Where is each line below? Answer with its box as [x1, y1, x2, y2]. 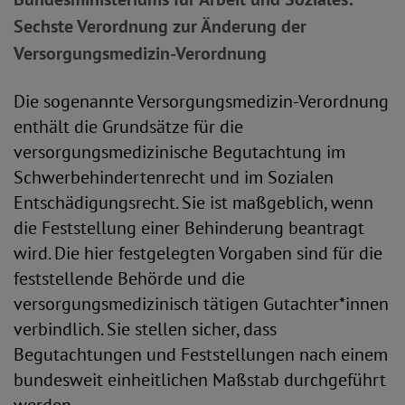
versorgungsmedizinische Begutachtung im [14, 140, 345, 164]
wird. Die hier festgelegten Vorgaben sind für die [14, 241, 382, 265]
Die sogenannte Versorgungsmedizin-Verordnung [14, 89, 389, 113]
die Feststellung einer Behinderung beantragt [14, 216, 364, 240]
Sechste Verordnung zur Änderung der [14, 14, 306, 38]
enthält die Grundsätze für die [14, 115, 243, 138]
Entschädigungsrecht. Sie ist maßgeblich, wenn [14, 191, 373, 214]
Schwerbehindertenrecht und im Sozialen [14, 165, 334, 189]
